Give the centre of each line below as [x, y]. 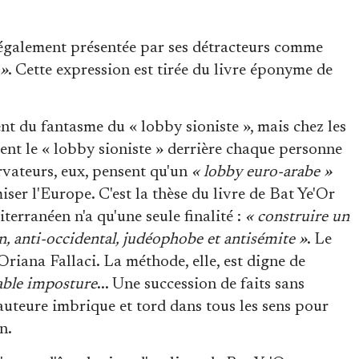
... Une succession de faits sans [201, 284]
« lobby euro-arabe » [262, 172]
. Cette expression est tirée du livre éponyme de [170, 70]
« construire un [297, 217]
